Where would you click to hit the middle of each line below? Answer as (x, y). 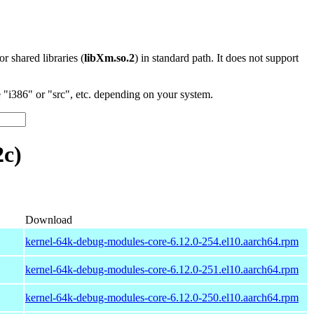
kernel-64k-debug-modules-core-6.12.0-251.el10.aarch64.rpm (162, 269)
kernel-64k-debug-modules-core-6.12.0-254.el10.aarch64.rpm (162, 241)
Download (49, 219)
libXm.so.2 (109, 58)
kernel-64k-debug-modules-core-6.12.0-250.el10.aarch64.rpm (162, 297)
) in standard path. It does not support (217, 58)
